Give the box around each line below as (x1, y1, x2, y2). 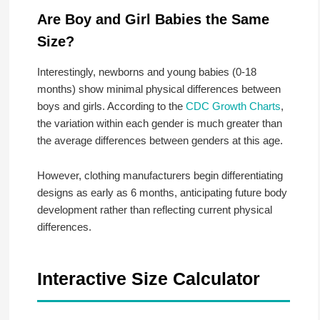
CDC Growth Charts (185, 100, 281, 113)
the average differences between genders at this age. (36, 134, 283, 147)
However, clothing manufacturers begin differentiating (36, 169, 283, 181)
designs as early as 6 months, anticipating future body (36, 186, 287, 199)
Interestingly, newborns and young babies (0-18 (36, 66, 256, 79)
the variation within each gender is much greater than (36, 117, 282, 130)
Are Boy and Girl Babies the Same (36, 11, 269, 28)
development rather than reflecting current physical (36, 203, 272, 216)
